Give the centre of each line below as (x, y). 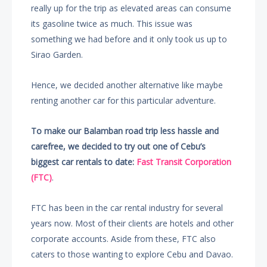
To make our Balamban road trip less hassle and (125, 131)
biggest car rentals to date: (84, 162)
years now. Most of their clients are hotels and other (133, 223)
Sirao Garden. (57, 55)
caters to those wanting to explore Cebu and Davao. (132, 254)
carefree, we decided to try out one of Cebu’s (119, 146)
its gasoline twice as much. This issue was (112, 24)
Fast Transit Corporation (184, 162)
